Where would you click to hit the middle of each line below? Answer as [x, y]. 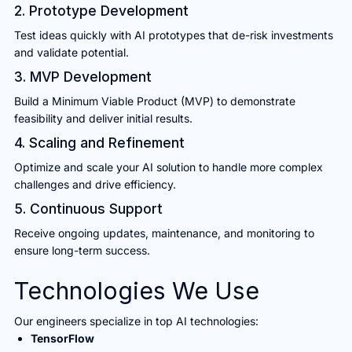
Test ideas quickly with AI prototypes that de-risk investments [173, 35]
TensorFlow [62, 339]
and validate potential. [71, 53]
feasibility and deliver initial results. [103, 119]
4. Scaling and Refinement [99, 143]
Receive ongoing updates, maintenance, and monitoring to [164, 233]
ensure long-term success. [82, 251]
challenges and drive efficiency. [95, 185]
